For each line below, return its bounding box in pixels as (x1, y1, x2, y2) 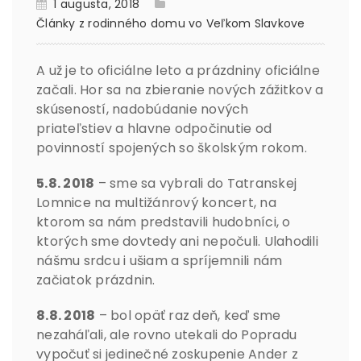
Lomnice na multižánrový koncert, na (36, 193, 276, 213)
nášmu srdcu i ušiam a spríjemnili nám (36, 251, 283, 271)
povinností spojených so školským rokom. (36, 139, 307, 158)
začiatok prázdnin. (36, 271, 156, 290)
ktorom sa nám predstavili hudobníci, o (36, 213, 291, 232)
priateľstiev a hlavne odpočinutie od (36, 119, 272, 139)
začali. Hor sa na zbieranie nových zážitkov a (36, 81, 324, 100)
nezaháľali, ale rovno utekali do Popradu (36, 326, 297, 345)
